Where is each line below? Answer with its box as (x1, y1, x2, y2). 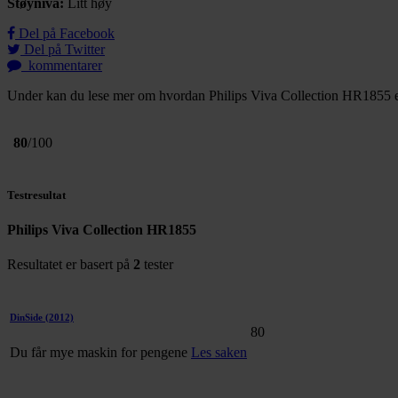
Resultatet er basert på (7, 257, 133, 273)
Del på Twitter (20, 42, 105, 58)
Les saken (191, 344, 247, 360)
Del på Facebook (15, 26, 115, 42)
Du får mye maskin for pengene (10, 344, 191, 360)
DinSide (10, 312, 43, 323)
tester (140, 257, 173, 273)
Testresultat (7, 187, 66, 202)
